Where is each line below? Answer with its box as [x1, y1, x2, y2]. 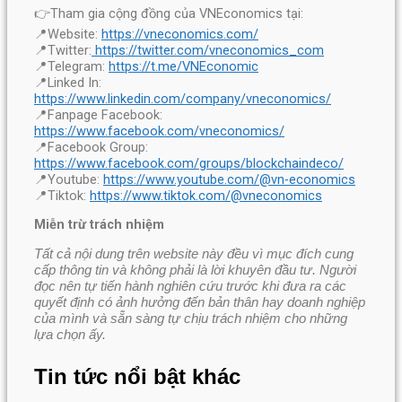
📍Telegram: [34, 57, 109, 74]
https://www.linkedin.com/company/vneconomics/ [34, 90, 331, 107]
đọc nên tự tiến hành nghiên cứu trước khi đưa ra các [34, 278, 346, 293]
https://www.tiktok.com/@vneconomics [90, 187, 322, 204]
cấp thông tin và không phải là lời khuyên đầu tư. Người [34, 262, 356, 277]
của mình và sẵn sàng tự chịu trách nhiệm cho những [34, 310, 347, 326]
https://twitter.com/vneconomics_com [92, 41, 324, 58]
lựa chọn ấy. [34, 327, 106, 342]
